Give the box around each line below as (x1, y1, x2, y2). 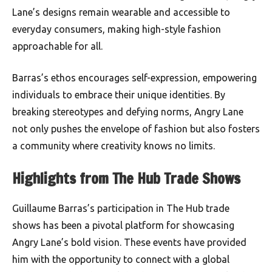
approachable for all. (12, 41, 103, 52)
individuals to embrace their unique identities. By (12, 89, 225, 101)
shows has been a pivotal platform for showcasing (12, 220, 234, 231)
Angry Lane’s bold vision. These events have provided (12, 237, 246, 248)
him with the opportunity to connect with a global (12, 254, 229, 265)
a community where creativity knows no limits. (12, 140, 215, 152)
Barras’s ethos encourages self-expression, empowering (12, 72, 257, 84)
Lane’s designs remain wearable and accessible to (12, 7, 230, 18)
